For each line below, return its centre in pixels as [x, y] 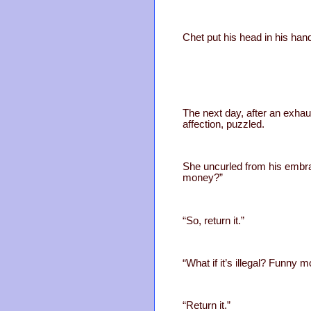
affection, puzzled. [224, 125]
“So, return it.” [213, 220]
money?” [203, 178]
